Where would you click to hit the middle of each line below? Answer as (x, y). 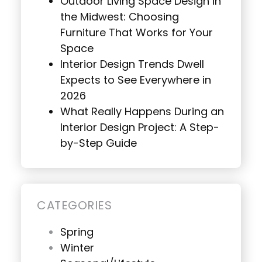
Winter (77, 249)
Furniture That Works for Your (137, 33)
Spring (77, 233)
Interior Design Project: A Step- (140, 128)
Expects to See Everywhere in (136, 81)
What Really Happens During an (142, 112)
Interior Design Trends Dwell (132, 65)
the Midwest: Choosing (120, 18)
